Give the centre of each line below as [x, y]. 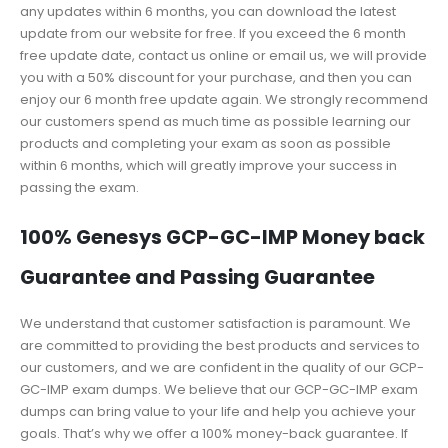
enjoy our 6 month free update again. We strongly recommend [224, 100]
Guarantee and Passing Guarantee [197, 277]
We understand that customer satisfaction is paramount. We [215, 323]
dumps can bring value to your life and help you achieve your [218, 411]
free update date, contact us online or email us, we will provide [223, 56]
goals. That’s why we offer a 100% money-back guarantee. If [214, 433]
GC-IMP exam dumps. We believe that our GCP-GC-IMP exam [219, 389]
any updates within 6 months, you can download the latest [208, 12]
